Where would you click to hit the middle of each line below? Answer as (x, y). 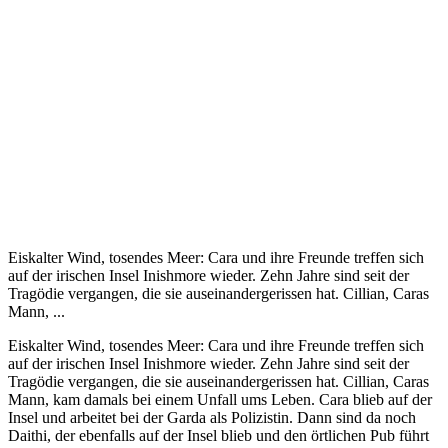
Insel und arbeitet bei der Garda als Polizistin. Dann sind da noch (212, 417)
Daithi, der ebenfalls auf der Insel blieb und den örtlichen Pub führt (218, 435)
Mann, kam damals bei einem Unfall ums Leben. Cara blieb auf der (220, 399)
